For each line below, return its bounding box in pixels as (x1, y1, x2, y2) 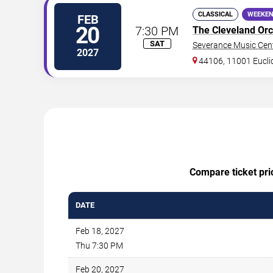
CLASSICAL (198, 10, 233, 18)
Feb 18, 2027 (76, 225, 124, 236)
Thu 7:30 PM (76, 240, 123, 250)
